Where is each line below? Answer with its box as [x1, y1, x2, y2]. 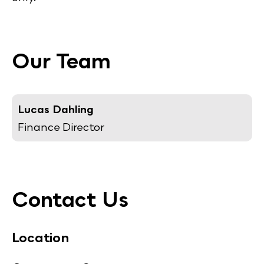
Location [12, 229, 69, 246]
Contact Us [12, 187, 128, 212]
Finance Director [18, 120, 104, 134]
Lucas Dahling [18, 103, 94, 116]
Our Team [12, 48, 111, 74]
